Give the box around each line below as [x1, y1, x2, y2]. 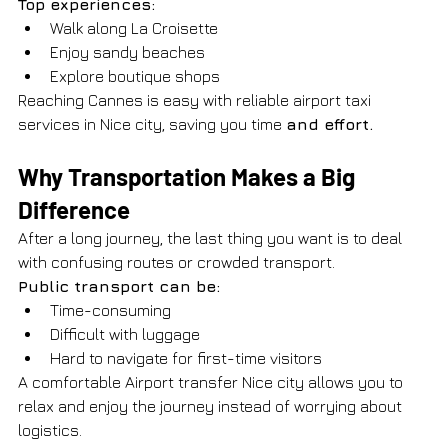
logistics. [18, 420, 82, 439]
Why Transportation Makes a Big [18, 161, 360, 191]
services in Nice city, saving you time [18, 114, 286, 133]
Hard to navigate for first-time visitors [50, 348, 322, 367]
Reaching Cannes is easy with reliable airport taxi [18, 90, 375, 109]
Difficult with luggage [50, 324, 200, 343]
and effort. [286, 114, 373, 133]
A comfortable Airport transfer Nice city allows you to [18, 372, 407, 391]
